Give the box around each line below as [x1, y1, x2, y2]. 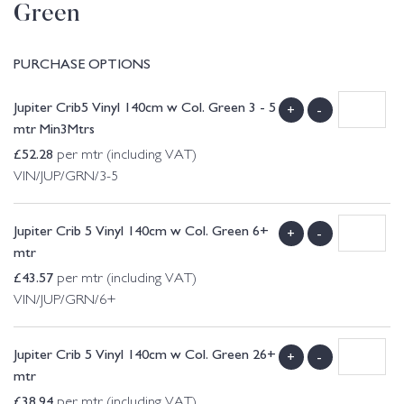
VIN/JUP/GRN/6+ [14, 294, 127, 308]
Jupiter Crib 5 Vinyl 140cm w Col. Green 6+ [14, 219, 269, 240]
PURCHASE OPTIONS [14, 52, 151, 73]
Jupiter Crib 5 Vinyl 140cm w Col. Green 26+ [14, 343, 276, 363]
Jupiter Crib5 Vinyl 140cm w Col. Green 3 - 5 [14, 96, 276, 116]
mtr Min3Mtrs [14, 117, 95, 138]
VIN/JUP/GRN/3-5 [14, 170, 129, 185]
